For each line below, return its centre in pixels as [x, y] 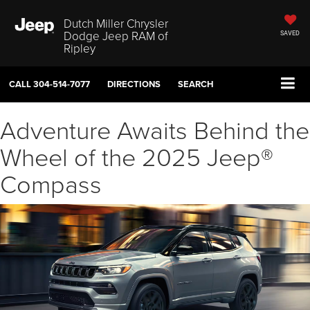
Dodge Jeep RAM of [116, 35]
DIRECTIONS [134, 84]
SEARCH [196, 84]
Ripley [79, 48]
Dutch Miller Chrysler [116, 23]
